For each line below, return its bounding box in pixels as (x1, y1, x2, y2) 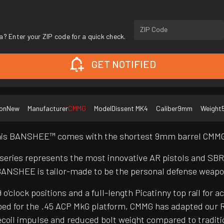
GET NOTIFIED (91, 58, 156, 70)
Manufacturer (27, 104, 68, 113)
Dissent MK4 (111, 104, 148, 113)
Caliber (156, 104, 177, 113)
